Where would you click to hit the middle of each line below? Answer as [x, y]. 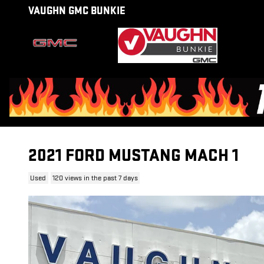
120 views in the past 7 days [95, 178]
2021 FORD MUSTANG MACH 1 [133, 156]
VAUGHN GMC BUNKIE [77, 11]
